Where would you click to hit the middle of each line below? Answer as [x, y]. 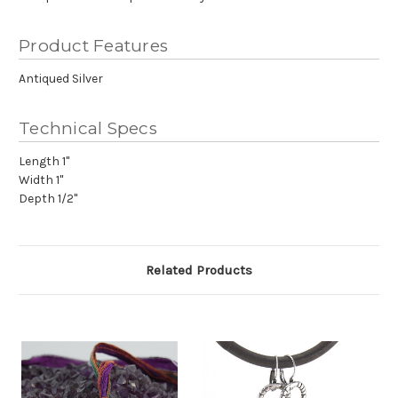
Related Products [199, 271]
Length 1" [44, 162]
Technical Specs [88, 129]
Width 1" [41, 180]
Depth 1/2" [48, 199]
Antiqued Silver [61, 79]
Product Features [93, 46]
